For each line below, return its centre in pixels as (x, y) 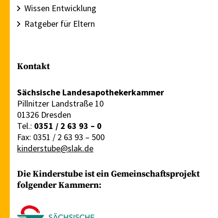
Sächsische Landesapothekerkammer (91, 92)
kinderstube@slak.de (55, 148)
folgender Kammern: (59, 185)
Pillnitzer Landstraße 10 (60, 104)
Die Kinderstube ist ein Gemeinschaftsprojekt (108, 174)
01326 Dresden (44, 115)
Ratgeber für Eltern (60, 24)
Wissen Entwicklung (60, 8)
